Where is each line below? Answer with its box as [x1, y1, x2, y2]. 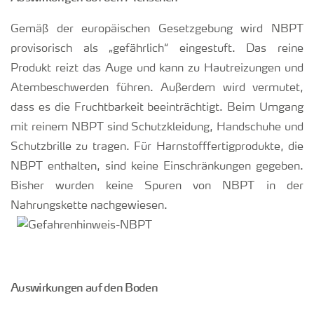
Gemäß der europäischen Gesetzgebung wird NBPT [11, 24, 303, 35]
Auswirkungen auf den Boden [11, 280, 158, 294]
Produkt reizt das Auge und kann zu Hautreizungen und [11, 63, 303, 74]
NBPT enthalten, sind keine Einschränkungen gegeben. [11, 161, 303, 172]
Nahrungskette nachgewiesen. [11, 200, 168, 212]
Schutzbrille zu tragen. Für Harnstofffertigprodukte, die [11, 142, 303, 153]
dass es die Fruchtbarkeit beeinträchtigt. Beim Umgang [11, 102, 303, 114]
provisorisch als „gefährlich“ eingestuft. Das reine [11, 43, 303, 55]
